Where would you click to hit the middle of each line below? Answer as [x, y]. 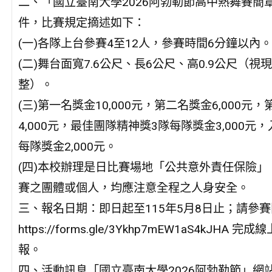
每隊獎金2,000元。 [67, 146]
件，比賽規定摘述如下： [81, 22]
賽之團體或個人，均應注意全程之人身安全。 [133, 188]
